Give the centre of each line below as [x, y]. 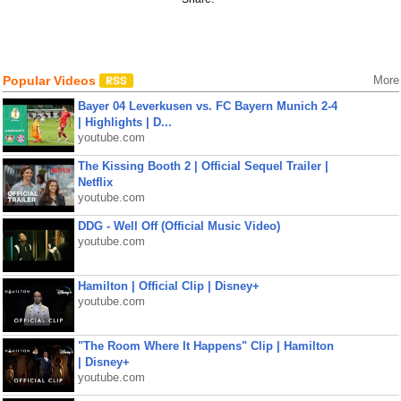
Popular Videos [51, 81]
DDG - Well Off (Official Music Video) [179, 226]
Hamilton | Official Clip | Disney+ [168, 286]
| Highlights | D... [124, 122]
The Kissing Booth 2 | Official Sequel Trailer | [203, 166]
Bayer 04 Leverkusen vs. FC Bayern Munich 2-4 [207, 106]
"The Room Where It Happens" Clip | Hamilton [205, 346]
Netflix [95, 182]
